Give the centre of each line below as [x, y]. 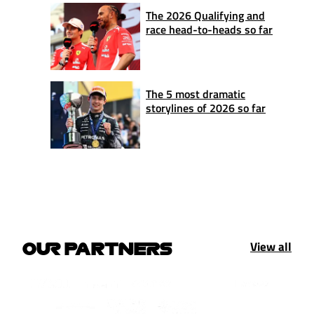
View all [271, 246]
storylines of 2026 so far [206, 108]
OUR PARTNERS [97, 248]
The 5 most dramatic [196, 94]
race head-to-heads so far [209, 29]
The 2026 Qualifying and [205, 15]
